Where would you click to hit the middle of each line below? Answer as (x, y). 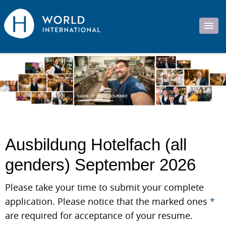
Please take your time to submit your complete (104, 187)
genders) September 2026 (100, 165)
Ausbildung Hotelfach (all (96, 145)
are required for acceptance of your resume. (99, 215)
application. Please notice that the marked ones (107, 201)
